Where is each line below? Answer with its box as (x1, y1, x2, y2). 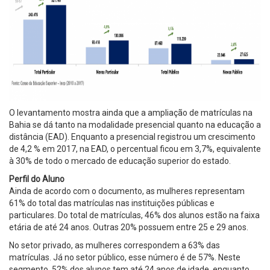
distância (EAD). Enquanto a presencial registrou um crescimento (9, 131, 256, 142)
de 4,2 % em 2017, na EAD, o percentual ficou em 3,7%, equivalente (9, 143, 261, 154)
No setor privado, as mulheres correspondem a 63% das (9, 240, 220, 250)
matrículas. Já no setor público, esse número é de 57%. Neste (9, 252, 240, 262)
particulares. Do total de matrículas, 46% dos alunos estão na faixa (9, 210, 260, 220)
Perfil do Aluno (9, 174, 64, 184)
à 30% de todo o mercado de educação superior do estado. (9, 155, 231, 166)
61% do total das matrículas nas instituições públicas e (9, 198, 215, 208)
